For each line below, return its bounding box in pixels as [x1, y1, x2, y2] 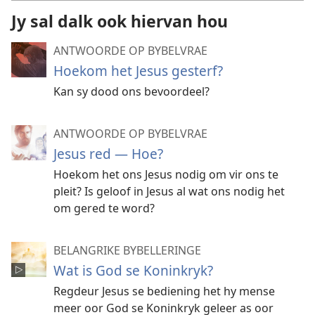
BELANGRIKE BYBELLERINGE [53, 242, 201, 258]
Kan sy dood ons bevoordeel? [53, 83, 210, 99]
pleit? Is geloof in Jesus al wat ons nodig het [53, 183, 285, 199]
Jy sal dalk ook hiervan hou [11, 9, 228, 32]
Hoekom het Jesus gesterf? [53, 60, 223, 80]
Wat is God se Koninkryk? [53, 260, 213, 280]
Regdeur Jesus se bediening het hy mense [53, 283, 275, 299]
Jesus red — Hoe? [53, 143, 163, 163]
